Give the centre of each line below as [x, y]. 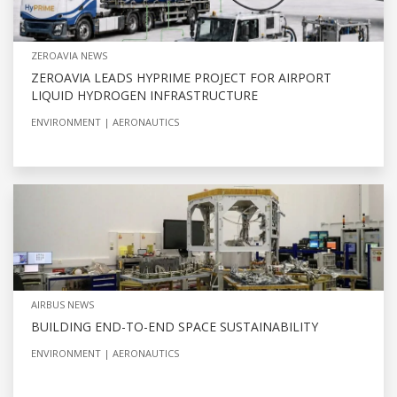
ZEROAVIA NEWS [69, 55]
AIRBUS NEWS [62, 304]
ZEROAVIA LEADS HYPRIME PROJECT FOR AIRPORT [181, 77]
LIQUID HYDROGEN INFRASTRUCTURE [144, 95]
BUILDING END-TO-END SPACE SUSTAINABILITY [175, 326]
